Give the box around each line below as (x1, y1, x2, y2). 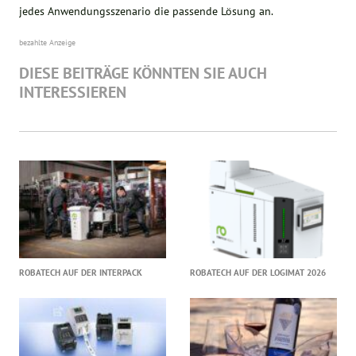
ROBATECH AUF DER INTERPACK (19, 266, 143, 278)
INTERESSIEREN (19, 81, 127, 103)
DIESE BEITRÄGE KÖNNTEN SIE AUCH (19, 62, 268, 83)
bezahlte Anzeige (19, 37, 76, 48)
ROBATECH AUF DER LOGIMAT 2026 (190, 266, 326, 278)
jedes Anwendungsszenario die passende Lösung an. (19, 3, 274, 18)
